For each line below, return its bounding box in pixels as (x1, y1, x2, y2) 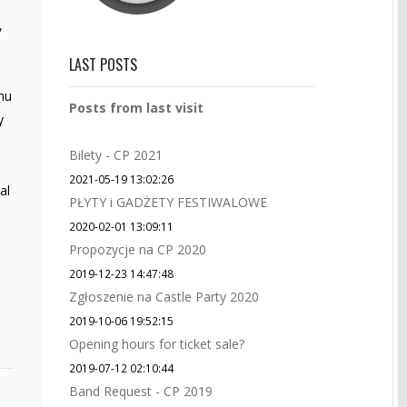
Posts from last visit (69, 99, 203, 116)
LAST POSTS (69, 54, 137, 75)
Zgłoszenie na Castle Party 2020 (69, 288, 259, 305)
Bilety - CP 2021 (69, 146, 163, 164)
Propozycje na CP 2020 (69, 241, 206, 258)
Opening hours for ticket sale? (69, 335, 244, 352)
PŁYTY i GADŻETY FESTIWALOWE (69, 194, 267, 211)
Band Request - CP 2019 (69, 382, 213, 400)
